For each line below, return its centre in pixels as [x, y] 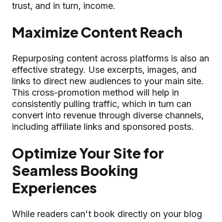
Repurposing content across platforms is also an [111, 58]
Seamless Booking [75, 170]
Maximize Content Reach [97, 32]
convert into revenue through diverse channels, [108, 115]
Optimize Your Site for [88, 153]
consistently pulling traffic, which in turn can [102, 104]
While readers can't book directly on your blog [107, 214]
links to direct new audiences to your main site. [108, 81]
